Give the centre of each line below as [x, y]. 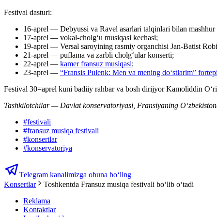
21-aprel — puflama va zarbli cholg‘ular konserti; [99, 55]
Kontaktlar [39, 210]
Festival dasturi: [28, 13]
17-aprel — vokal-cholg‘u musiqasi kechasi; [91, 38]
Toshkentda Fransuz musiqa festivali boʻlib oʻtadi [119, 185]
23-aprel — [42, 73]
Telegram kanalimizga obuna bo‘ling [75, 175]
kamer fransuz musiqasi [96, 64]
